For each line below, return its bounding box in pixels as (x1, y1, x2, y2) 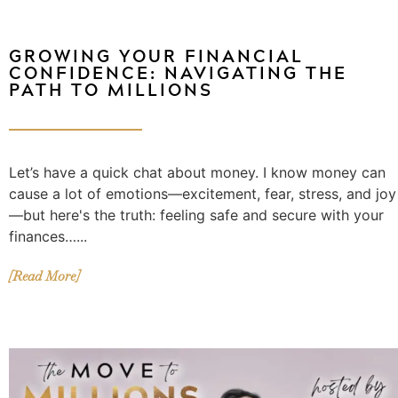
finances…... (9, 227, 87, 245)
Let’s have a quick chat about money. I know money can (9, 163, 386, 181)
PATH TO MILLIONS (9, 75, 213, 103)
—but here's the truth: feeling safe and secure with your (9, 205, 384, 224)
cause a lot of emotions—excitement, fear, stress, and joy (9, 184, 396, 203)
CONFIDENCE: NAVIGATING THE (9, 58, 347, 86)
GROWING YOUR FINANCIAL (9, 41, 304, 69)
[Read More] (9, 267, 79, 284)
